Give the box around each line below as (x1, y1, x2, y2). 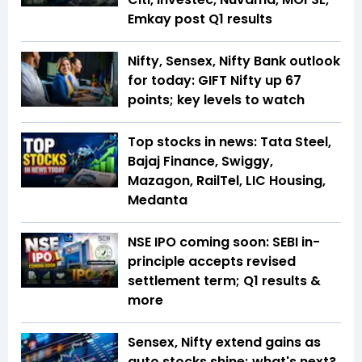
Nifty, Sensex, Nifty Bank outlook (128, 52, 340, 71)
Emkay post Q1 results (128, 10, 272, 29)
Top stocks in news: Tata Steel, (128, 133, 331, 152)
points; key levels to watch (128, 90, 305, 110)
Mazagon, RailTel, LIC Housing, (128, 171, 326, 191)
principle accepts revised (128, 252, 296, 271)
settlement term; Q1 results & (128, 271, 321, 291)
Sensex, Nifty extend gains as (128, 333, 321, 352)
